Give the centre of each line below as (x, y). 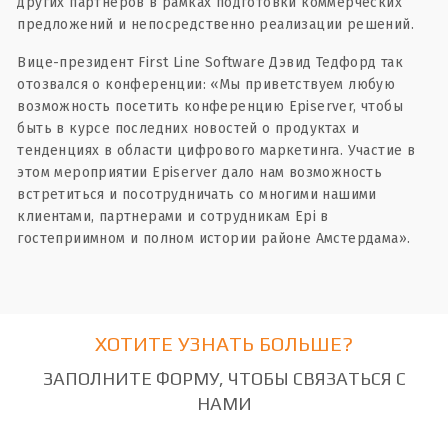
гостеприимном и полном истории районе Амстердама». (216, 238)
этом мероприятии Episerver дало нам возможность (200, 172)
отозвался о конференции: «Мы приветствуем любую (206, 84)
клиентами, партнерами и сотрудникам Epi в (173, 216)
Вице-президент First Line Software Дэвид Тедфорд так (210, 62)
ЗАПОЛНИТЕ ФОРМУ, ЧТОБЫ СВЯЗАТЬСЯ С (224, 378)
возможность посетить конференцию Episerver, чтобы (210, 106)
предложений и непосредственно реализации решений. (216, 24)
